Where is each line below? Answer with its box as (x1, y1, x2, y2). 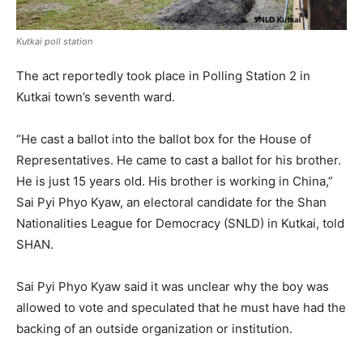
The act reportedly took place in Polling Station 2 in (16, 68, 310, 84)
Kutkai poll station (16, 36, 92, 48)
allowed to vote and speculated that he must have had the (16, 300, 346, 316)
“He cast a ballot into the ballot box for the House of (16, 131, 311, 147)
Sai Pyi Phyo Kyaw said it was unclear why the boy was (16, 279, 329, 295)
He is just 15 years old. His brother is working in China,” (16, 173, 333, 190)
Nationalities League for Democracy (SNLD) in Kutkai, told (16, 216, 344, 232)
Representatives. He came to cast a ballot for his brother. (16, 152, 341, 169)
